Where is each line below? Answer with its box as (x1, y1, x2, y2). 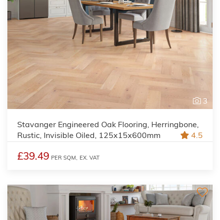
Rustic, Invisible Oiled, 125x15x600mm (17, 130, 161, 140)
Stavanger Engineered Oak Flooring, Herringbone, (17, 119, 199, 129)
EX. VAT (80, 154, 100, 161)
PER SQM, (51, 154, 78, 161)
